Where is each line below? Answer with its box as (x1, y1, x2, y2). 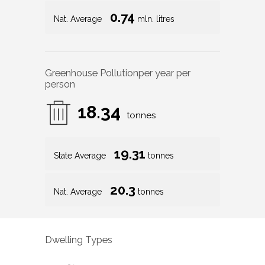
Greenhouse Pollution (45, 67, 138, 79)
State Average (54, 151, 108, 161)
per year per (138, 67, 190, 79)
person (45, 79, 75, 91)
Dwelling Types (45, 234, 112, 245)
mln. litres (135, 14, 174, 24)
